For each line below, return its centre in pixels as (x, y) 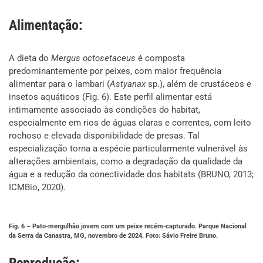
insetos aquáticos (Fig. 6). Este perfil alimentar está (110, 97)
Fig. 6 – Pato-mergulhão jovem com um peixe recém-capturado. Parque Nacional (128, 226)
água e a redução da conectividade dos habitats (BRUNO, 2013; (131, 174)
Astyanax (128, 84)
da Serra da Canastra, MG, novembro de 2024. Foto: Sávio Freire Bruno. (113, 235)
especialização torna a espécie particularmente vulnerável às (128, 148)
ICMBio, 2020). (37, 187)
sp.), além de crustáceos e (198, 84)
